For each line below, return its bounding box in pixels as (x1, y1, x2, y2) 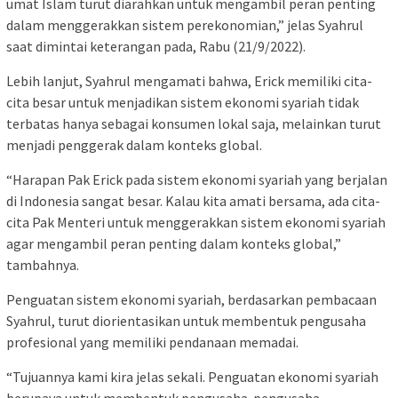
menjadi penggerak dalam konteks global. (6, 136, 262, 155)
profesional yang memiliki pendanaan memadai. (6, 333, 298, 352)
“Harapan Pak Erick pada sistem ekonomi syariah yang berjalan (6, 171, 387, 189)
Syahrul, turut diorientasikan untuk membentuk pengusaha (6, 312, 366, 330)
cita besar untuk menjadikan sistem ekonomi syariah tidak (6, 93, 359, 112)
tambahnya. (6, 256, 79, 275)
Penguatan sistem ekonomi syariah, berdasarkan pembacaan (6, 291, 377, 309)
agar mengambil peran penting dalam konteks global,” (6, 235, 341, 253)
